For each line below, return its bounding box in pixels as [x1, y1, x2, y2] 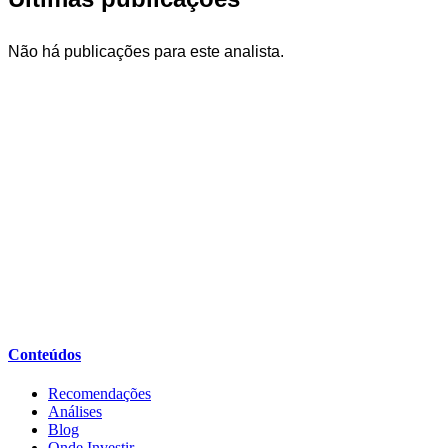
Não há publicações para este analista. [8, 42, 284, 60]
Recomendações [48, 385, 151, 403]
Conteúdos [8, 346, 81, 364]
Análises [48, 403, 102, 421]
